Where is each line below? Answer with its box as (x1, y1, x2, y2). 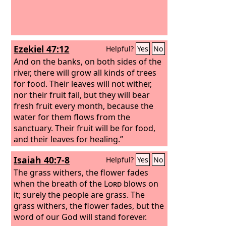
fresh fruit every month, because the (14, 100, 154, 111)
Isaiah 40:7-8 (14, 154, 70, 166)
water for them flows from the (14, 111, 131, 123)
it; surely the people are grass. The (14, 189, 145, 200)
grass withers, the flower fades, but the (14, 200, 164, 211)
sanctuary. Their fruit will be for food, (14, 122, 156, 134)
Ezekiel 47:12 (14, 43, 70, 55)
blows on (122, 178, 159, 189)
